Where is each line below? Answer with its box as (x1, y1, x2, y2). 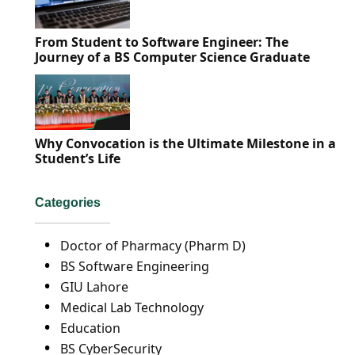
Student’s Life (35, 150, 120, 167)
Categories (35, 196, 101, 209)
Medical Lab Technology (60, 299, 204, 316)
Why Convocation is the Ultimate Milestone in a (35, 135, 336, 152)
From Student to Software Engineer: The (35, 33, 288, 51)
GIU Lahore (60, 278, 128, 296)
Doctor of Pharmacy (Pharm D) (60, 237, 246, 254)
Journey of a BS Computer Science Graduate (35, 48, 310, 66)
